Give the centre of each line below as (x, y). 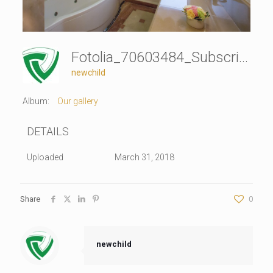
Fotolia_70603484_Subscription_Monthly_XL (243, 58)
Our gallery (77, 101)
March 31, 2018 (144, 158)
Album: (36, 101)
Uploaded (45, 158)
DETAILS (48, 132)
